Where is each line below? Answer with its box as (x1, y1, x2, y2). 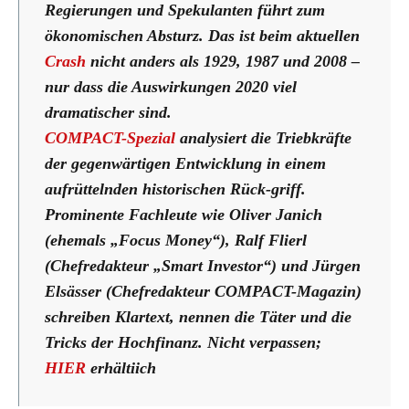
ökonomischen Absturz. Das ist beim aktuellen (45, 26, 360, 45)
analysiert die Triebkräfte (175, 128, 351, 147)
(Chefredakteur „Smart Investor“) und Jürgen (45, 256, 361, 275)
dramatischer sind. (45, 102, 172, 121)
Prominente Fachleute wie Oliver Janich (45, 204, 322, 224)
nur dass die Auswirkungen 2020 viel (45, 77, 297, 96)
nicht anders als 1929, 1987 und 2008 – (86, 51, 360, 70)
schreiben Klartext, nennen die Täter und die (45, 307, 351, 326)
